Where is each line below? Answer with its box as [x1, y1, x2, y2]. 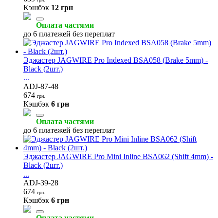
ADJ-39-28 [23, 178, 58, 187]
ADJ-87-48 [23, 82, 58, 91]
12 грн [51, 3, 73, 12]
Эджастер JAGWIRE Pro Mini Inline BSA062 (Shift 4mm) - [23, 152, 213, 161]
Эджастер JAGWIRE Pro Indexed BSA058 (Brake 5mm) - [23, 55, 208, 64]
